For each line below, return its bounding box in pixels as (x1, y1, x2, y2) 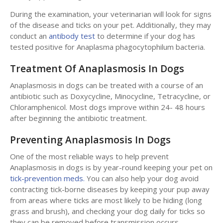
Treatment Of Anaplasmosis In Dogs (10, 62, 184, 76)
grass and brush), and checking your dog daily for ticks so (10, 206, 205, 217)
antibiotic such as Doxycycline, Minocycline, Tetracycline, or (10, 91, 211, 102)
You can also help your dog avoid (85, 173, 199, 184)
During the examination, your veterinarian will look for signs (10, 9, 212, 19)
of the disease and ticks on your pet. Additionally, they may (10, 20, 211, 30)
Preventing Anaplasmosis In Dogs (10, 133, 171, 147)
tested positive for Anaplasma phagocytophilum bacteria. (10, 42, 205, 52)
